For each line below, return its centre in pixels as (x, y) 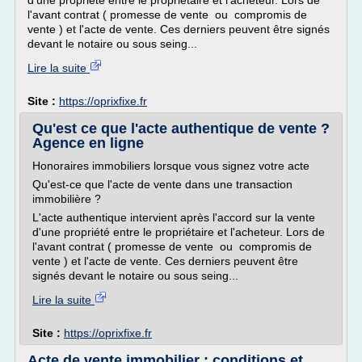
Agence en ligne (88, 143)
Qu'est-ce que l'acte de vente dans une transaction (162, 184)
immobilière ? (67, 199)
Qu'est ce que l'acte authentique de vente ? (181, 128)
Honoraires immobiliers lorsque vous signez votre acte (171, 166)
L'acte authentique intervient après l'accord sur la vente (174, 217)
